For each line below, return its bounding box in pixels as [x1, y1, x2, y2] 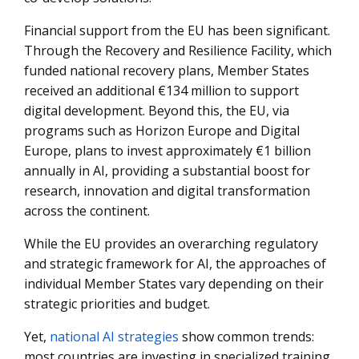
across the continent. [24, 202, 150, 220]
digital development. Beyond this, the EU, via [24, 102, 289, 119]
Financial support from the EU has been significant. [24, 22, 330, 39]
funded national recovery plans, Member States [24, 62, 309, 79]
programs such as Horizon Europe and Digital [24, 122, 300, 139]
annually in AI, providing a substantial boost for [24, 162, 310, 179]
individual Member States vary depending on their [24, 275, 324, 292]
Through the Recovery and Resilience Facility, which [24, 42, 332, 59]
